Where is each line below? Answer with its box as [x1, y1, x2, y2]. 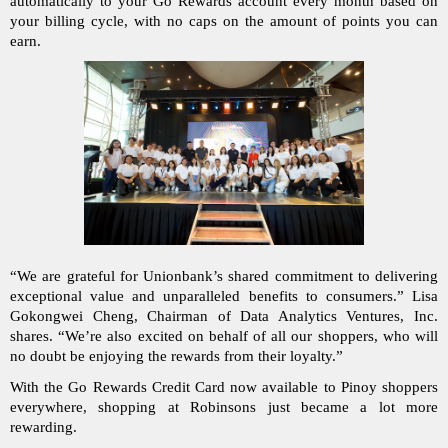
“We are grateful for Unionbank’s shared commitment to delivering [10, 268, 438, 285]
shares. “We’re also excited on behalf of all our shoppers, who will [10, 328, 438, 345]
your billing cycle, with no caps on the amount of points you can [10, 12, 438, 29]
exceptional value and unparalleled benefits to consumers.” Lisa [10, 288, 438, 305]
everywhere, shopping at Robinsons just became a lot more [10, 398, 438, 415]
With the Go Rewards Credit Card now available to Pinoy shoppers [10, 378, 438, 395]
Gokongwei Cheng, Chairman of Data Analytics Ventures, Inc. [10, 308, 438, 325]
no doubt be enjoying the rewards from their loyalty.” [10, 348, 343, 365]
